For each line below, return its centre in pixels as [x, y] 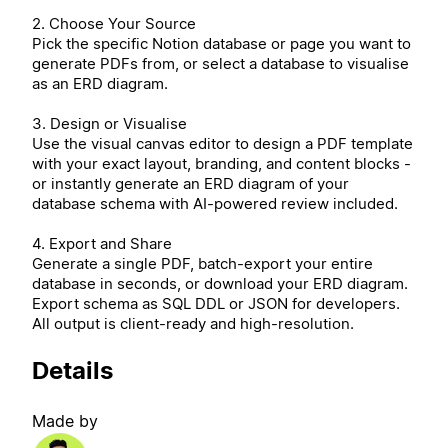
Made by [65, 421]
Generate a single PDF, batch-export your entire [202, 263]
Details [72, 371]
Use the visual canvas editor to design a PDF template [222, 143]
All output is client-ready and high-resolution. [193, 323]
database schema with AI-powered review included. [215, 203]
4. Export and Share [102, 243]
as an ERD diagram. [100, 83]
